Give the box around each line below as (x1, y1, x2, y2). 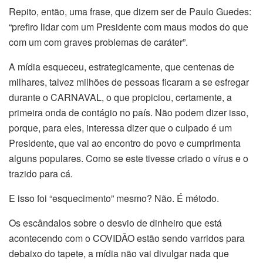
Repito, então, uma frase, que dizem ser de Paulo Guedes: (9, 5, 251, 19)
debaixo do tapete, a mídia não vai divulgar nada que (9, 247, 229, 261)
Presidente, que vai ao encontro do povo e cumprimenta (9, 136, 241, 150)
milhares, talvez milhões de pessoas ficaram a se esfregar (9, 75, 249, 89)
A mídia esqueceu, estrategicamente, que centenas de (9, 60, 234, 74)
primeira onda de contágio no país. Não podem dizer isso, (9, 106, 248, 120)
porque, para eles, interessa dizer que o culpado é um (9, 121, 232, 135)
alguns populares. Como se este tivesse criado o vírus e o (9, 151, 248, 166)
